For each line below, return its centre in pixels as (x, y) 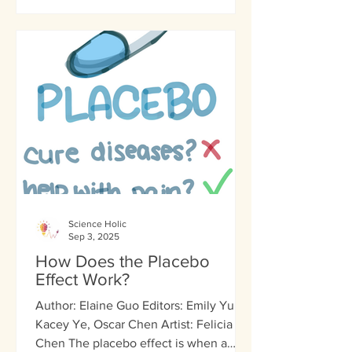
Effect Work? (82, 279)
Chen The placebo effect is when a (52, 343)
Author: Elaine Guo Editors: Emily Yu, (136, 305)
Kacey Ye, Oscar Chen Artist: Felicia (134, 324)
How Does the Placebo (123, 261)
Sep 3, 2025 (94, 237)
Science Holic (97, 224)
